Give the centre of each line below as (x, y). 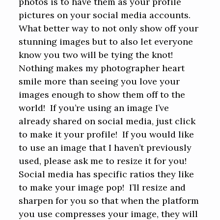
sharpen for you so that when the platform (109, 201)
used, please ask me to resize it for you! (104, 161)
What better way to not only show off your (109, 28)
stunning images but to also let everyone (106, 41)
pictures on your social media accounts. (105, 15)
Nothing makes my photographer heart (102, 68)
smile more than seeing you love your (99, 81)
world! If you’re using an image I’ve (94, 108)
